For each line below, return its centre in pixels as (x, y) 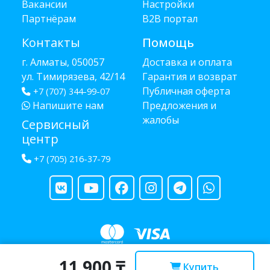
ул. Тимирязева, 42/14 (73, 77)
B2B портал (170, 19)
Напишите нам (67, 105)
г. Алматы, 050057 (63, 62)
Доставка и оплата (187, 62)
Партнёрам (49, 19)
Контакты (51, 42)
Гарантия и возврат (190, 77)
